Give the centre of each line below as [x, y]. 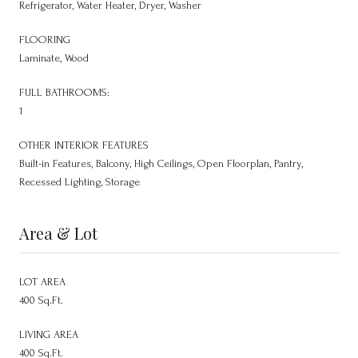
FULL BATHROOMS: [64, 92]
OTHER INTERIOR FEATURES [84, 145]
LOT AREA [42, 281]
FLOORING [45, 39]
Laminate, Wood [54, 58]
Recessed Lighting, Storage [80, 181]
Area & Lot [58, 233]
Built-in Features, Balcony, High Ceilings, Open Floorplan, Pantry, [161, 163]
